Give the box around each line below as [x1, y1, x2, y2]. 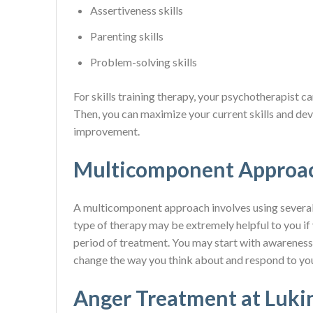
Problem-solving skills [90, 55, 197, 68]
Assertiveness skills [90, 3, 183, 17]
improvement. [73, 124, 140, 138]
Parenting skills [90, 29, 163, 43]
